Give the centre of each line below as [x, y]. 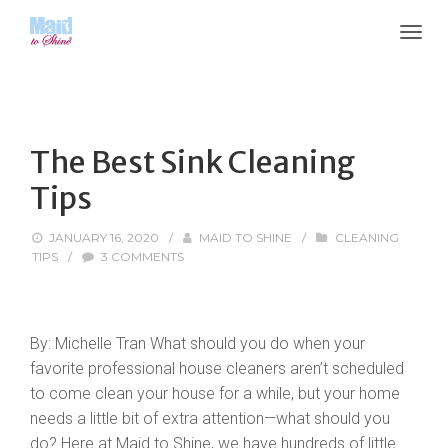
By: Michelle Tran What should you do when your [197, 343]
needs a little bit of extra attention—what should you [210, 418]
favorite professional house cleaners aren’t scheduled [217, 368]
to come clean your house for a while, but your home [215, 393]
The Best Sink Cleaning [192, 162]
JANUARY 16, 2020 [104, 237]
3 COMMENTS [143, 256]
